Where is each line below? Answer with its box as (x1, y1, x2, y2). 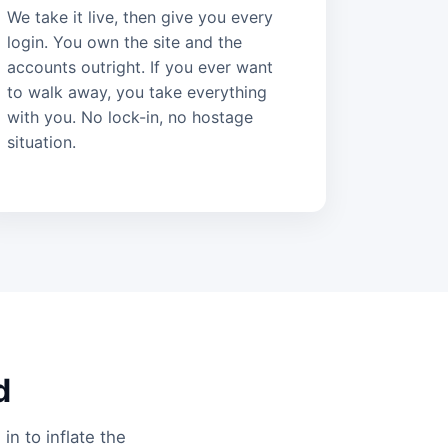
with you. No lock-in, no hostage (7, 106, 254, 127)
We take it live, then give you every (7, 6, 274, 27)
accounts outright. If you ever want (7, 56, 274, 77)
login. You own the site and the (7, 31, 243, 52)
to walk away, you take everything (7, 81, 268, 102)
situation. (7, 131, 77, 152)
